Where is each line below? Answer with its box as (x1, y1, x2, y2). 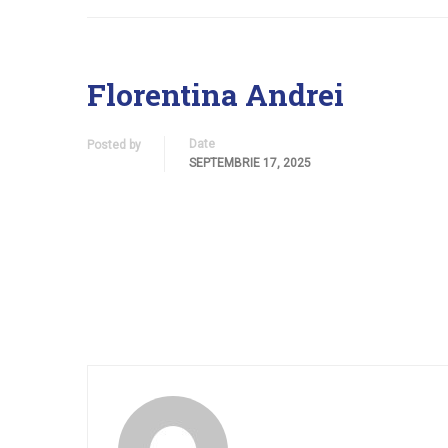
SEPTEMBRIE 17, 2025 (189, 156, 311, 170)
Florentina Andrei (87, 75, 344, 114)
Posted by (87, 138, 141, 152)
